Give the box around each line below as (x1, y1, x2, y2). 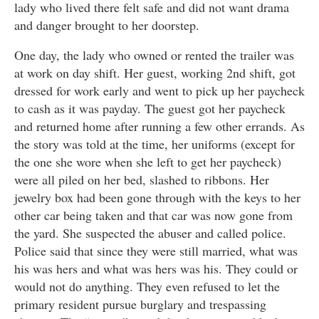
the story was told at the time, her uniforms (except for (14, 135, 295, 153)
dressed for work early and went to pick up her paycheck (14, 82, 305, 100)
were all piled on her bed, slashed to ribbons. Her (14, 171, 269, 189)
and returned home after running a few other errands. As (14, 117, 305, 135)
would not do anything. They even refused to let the (14, 278, 280, 296)
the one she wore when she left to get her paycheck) (14, 153, 281, 171)
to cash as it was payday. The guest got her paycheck (14, 100, 286, 117)
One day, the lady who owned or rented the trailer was (14, 46, 294, 64)
